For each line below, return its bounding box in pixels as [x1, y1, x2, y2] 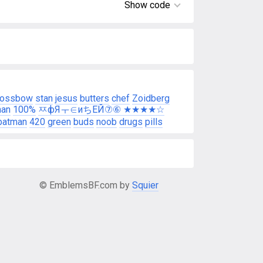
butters [80, 93, 109, 104]
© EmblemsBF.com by [39, 180, 132, 191]
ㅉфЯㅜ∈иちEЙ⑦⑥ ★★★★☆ [38, 104, 164, 115]
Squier [132, 180, 159, 191]
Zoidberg [132, 93, 170, 104]
